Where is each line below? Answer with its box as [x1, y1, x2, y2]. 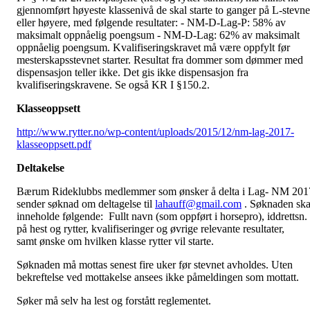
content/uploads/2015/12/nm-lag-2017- [125, 126, 294, 138]
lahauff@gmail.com [155, 198, 241, 210]
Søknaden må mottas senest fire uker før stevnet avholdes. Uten [17, 259, 293, 271]
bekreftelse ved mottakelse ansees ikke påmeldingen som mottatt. [17, 271, 299, 283]
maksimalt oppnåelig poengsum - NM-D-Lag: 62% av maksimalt [17, 29, 300, 41]
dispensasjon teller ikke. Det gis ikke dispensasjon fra [17, 66, 248, 78]
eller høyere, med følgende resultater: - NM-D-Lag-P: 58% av [17, 17, 286, 28]
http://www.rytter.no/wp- [17, 126, 125, 138]
